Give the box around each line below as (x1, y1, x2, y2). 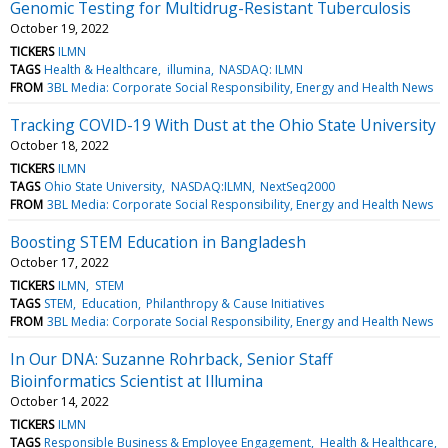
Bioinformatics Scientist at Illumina (10, 369, 263, 392)
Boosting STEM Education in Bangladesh (10, 230, 306, 253)
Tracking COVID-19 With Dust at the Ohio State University (10, 113, 436, 136)
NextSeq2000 (259, 177, 335, 195)
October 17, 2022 (10, 253, 109, 271)
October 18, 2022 (10, 136, 109, 154)
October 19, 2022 (10, 19, 109, 37)
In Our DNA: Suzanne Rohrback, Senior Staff (10, 347, 333, 370)
